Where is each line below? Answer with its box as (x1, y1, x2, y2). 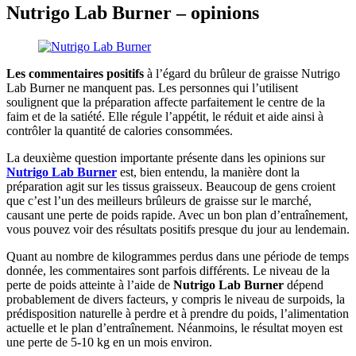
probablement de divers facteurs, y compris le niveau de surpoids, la (6, 292, 345, 307)
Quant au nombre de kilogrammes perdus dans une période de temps (6, 250, 349, 264)
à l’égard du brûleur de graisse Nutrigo (144, 67, 340, 81)
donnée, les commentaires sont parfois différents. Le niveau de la (6, 264, 330, 278)
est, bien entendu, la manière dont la (117, 165, 300, 180)
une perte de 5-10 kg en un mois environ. (6, 335, 212, 350)
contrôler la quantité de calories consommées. (6, 124, 233, 138)
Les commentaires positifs (6, 67, 144, 81)
